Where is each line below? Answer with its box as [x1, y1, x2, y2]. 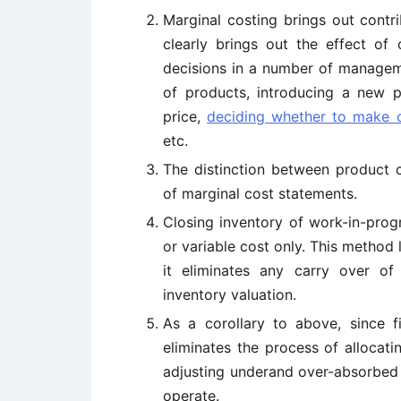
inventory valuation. [163, 286, 296, 303]
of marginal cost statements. [163, 184, 357, 202]
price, [163, 107, 208, 125]
